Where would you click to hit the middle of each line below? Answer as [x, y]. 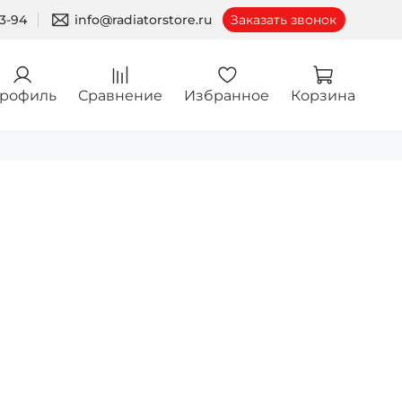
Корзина [323, 95]
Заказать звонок [284, 20]
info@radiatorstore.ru [144, 20]
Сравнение [120, 95]
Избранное [227, 95]
